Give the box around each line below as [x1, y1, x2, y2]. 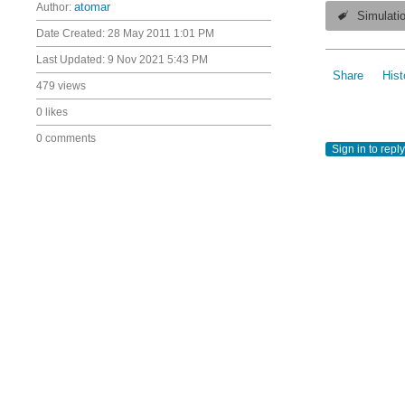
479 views [36, 80, 86, 92]
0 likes [36, 106, 68, 118]
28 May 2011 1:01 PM [108, 27, 214, 40]
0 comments [36, 132, 96, 145]
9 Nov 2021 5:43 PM [108, 53, 208, 66]
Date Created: [36, 27, 108, 40]
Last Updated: [36, 53, 108, 66]
